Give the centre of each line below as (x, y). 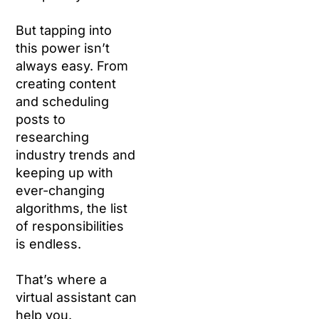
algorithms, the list (72, 208)
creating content (66, 84)
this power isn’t (63, 48)
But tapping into (64, 30)
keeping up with (65, 173)
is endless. (49, 244)
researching (53, 137)
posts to (41, 119)
